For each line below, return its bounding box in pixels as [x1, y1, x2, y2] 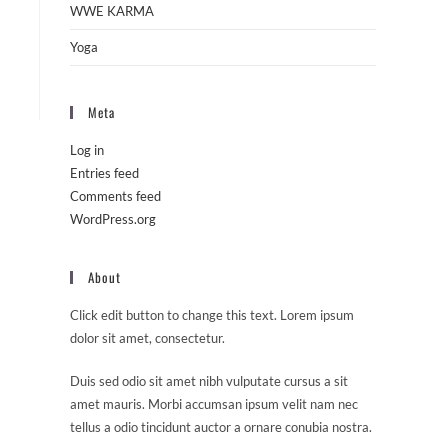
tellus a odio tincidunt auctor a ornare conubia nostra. [70, 419, 372, 435]
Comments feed [70, 188, 161, 204]
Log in [70, 142, 104, 158]
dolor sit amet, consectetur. [70, 330, 225, 346]
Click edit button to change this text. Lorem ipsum [70, 307, 354, 323]
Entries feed [70, 165, 139, 181]
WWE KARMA [70, 3, 154, 19]
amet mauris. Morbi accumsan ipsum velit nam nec [70, 396, 358, 412]
